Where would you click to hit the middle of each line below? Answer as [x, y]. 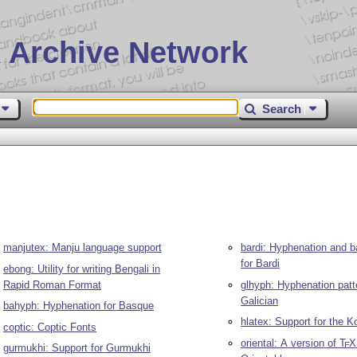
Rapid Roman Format [52, 284]
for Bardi [260, 264]
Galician [259, 300]
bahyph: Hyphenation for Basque [78, 306]
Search [282, 108]
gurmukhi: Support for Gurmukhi [76, 348]
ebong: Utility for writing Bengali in [81, 269]
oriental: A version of [290, 343]
